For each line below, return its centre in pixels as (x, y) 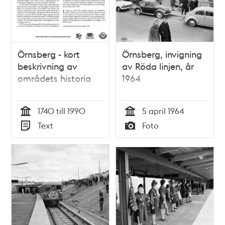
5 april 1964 (163, 111)
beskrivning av (48, 66)
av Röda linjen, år (158, 66)
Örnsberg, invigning (162, 54)
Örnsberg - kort (49, 54)
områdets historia (54, 78)
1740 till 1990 (62, 111)
